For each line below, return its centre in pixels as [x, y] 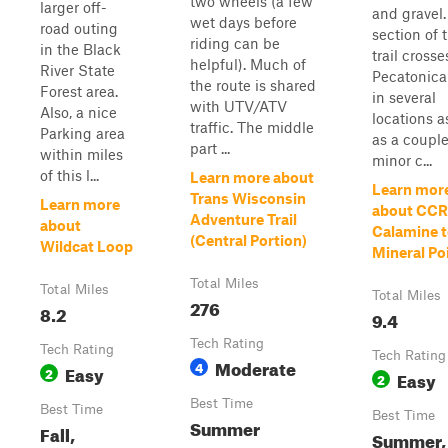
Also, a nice [78, 112]
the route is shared [253, 85]
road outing [79, 28]
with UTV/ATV [238, 106]
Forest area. [79, 91]
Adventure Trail [243, 219]
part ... [210, 148]
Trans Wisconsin [248, 198]
